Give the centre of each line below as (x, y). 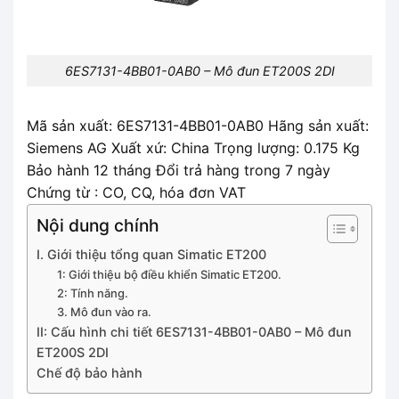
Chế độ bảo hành (90, 372)
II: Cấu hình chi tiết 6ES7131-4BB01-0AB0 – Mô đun (194, 331)
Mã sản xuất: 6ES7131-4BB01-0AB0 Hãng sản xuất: (198, 125)
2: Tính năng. (92, 293)
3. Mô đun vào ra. (104, 311)
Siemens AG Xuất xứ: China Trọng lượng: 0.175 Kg (193, 147)
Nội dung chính (98, 225)
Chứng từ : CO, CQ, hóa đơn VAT (136, 192)
